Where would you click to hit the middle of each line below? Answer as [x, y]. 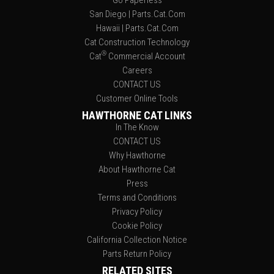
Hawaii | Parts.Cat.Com [137, 28]
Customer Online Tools [137, 98]
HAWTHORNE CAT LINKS [137, 115]
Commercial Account [146, 56]
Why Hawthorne [137, 155]
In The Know [137, 127]
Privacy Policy [137, 212]
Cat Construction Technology [137, 42]
